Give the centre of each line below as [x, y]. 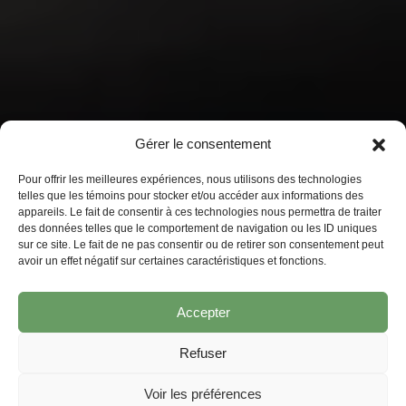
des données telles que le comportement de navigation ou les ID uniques [198, 228]
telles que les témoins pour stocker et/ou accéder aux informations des [191, 196]
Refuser [203, 353]
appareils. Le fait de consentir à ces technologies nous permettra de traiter [200, 212]
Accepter [203, 312]
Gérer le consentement [203, 144]
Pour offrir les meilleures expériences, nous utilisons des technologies [190, 179]
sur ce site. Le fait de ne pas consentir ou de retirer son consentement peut [201, 245]
